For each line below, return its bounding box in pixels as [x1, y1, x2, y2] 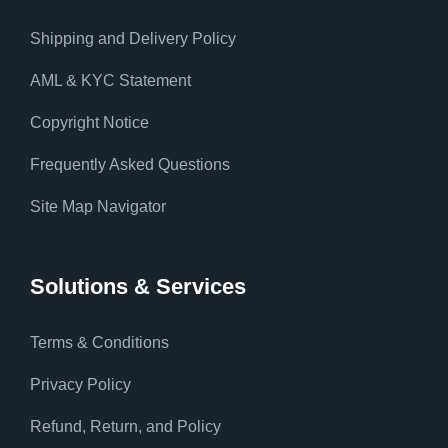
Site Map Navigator [30, 197, 166, 215]
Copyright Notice [30, 113, 149, 131]
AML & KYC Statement [30, 71, 191, 89]
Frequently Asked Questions [30, 155, 230, 173]
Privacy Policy [30, 375, 131, 393]
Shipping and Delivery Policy [30, 29, 236, 47]
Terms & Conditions [30, 333, 169, 351]
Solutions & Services [30, 273, 246, 299]
